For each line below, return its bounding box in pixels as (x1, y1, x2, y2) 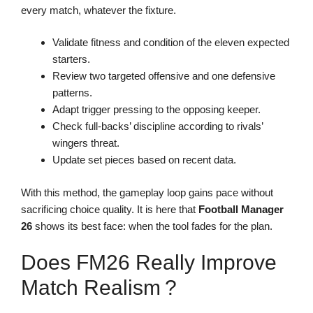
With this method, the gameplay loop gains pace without (21, 186, 273, 198)
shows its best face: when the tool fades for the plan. (32, 219, 272, 232)
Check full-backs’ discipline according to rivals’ (52, 120, 263, 133)
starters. (52, 53, 90, 66)
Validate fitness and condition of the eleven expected (52, 36, 289, 49)
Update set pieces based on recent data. (52, 154, 236, 166)
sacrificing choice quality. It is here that (21, 203, 198, 215)
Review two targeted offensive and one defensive (52, 70, 275, 82)
